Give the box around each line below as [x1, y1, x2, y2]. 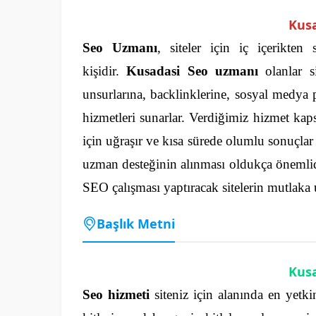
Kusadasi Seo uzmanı [126, 63, 259, 78]
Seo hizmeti [83, 286, 150, 302]
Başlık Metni [97, 214, 175, 232]
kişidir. [83, 63, 127, 78]
